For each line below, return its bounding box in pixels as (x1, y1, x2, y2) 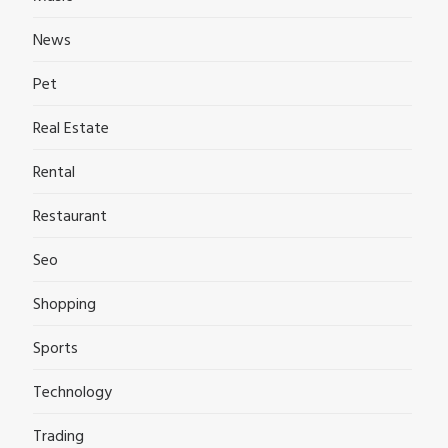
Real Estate (33, 115, 109, 142)
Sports (33, 335, 78, 362)
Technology (33, 379, 112, 406)
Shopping (33, 291, 96, 318)
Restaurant (33, 203, 107, 230)
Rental (33, 159, 75, 186)
